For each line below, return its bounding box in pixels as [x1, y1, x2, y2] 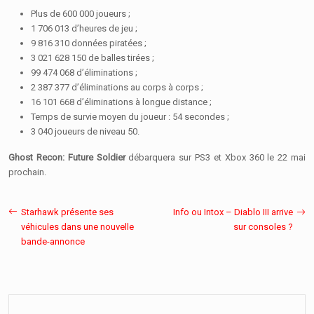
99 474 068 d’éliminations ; [31, 67, 137, 78]
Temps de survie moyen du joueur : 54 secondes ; [31, 111, 229, 122]
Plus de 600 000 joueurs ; [31, 8, 130, 19]
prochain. [8, 166, 46, 177]
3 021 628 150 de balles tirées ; [31, 52, 154, 63]
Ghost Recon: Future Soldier [8, 151, 125, 163]
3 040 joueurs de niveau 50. [31, 125, 139, 137]
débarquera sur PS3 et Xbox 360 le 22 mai [125, 151, 306, 163]
